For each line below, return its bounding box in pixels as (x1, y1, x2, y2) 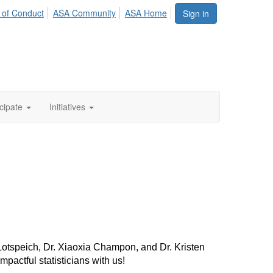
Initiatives (49, 101, 85, 113)
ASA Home (125, 7, 167, 19)
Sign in (183, 7, 209, 19)
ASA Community (52, 7, 116, 19)
